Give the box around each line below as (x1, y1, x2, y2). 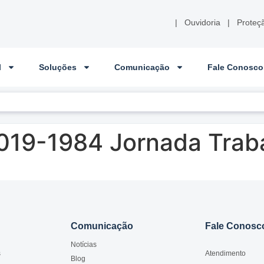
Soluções (39, 62, 77, 72)
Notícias (71, 240, 97, 249)
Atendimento (205, 249, 246, 258)
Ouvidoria (184, 18, 220, 27)
